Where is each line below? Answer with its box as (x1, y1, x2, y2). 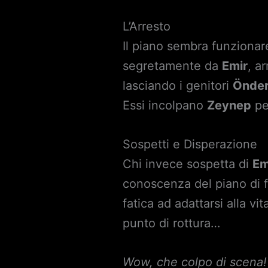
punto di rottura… (123, 216, 221, 230)
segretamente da (123, 59, 223, 73)
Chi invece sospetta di (123, 157, 253, 171)
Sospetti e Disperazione (123, 137, 258, 151)
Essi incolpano (123, 98, 208, 112)
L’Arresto (123, 19, 171, 33)
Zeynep (207, 98, 252, 112)
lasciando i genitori (123, 78, 233, 93)
